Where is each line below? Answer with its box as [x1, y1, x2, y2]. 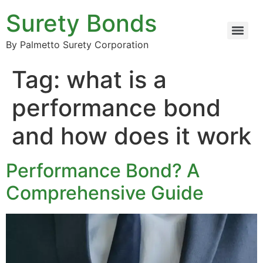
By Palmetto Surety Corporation [6, 39, 149, 50]
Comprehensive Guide [6, 181, 204, 204]
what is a [66, 65, 167, 94]
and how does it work [12, 122, 251, 150]
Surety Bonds [6, 9, 157, 38]
